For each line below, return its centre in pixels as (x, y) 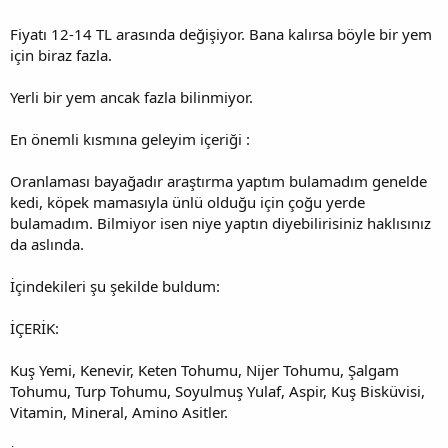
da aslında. (47, 244)
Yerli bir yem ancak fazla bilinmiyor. (131, 97)
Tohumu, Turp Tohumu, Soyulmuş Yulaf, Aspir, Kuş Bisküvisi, (217, 391)
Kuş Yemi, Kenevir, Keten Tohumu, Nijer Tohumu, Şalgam (204, 370)
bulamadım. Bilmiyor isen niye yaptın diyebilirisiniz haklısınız (220, 223)
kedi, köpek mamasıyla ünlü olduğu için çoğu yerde (187, 202)
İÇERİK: (34, 328)
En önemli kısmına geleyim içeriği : (130, 139)
